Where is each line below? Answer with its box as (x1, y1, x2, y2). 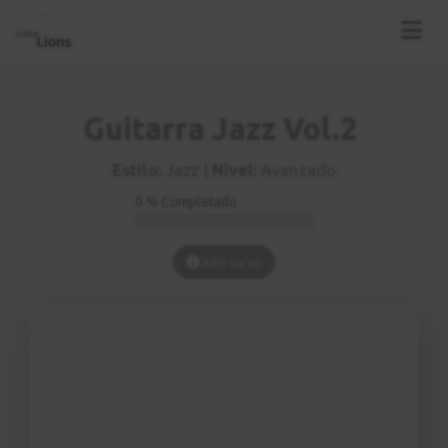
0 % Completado (134, 194, 238, 211)
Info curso (199, 254, 263, 271)
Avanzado (257, 161, 336, 180)
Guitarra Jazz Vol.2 (83, 112, 357, 147)
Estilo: (112, 161, 162, 180)
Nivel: (212, 161, 258, 180)
